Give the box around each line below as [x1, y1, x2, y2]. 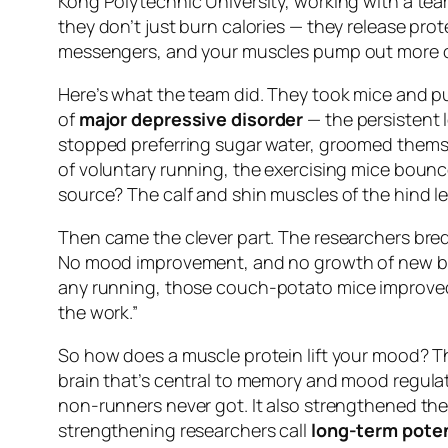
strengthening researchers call [58, 418, 311, 443]
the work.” [58, 300, 139, 325]
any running [58, 275, 156, 300]
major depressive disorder [78, 107, 304, 132]
